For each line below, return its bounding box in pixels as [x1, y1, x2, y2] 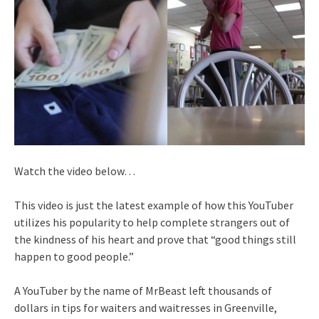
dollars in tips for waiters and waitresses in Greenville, [14, 300, 277, 315]
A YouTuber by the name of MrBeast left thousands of [14, 283, 272, 298]
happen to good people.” [14, 249, 134, 263]
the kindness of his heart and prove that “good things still [14, 231, 296, 246]
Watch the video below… [14, 163, 135, 178]
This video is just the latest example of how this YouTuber [14, 197, 293, 212]
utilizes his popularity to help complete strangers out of [14, 214, 290, 229]
